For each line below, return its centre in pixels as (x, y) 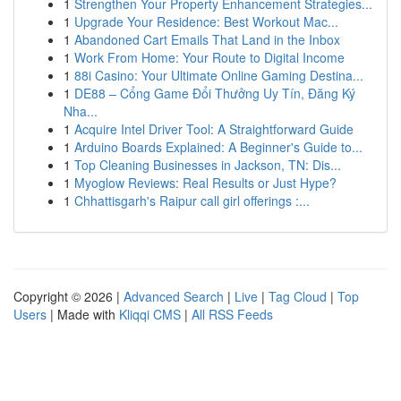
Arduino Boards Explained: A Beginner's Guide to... (218, 147)
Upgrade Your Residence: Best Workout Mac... (206, 21)
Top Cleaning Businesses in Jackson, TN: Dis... (208, 165)
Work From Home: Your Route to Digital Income (209, 57)
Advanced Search (174, 296)
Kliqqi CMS (150, 314)
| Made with (83, 314)
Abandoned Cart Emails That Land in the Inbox (207, 39)
